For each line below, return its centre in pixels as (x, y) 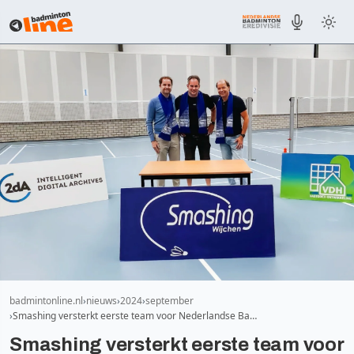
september (169, 300)
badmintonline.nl (46, 300)
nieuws (102, 300)
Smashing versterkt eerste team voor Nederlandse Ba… (135, 315)
